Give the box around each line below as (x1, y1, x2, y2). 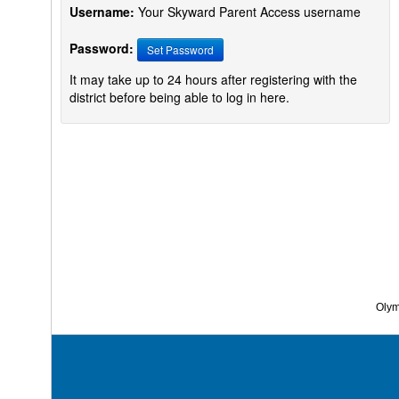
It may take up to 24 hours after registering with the (69, 70, 357, 88)
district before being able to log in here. (69, 88, 289, 106)
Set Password (147, 42, 214, 57)
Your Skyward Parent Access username (134, 3, 361, 20)
